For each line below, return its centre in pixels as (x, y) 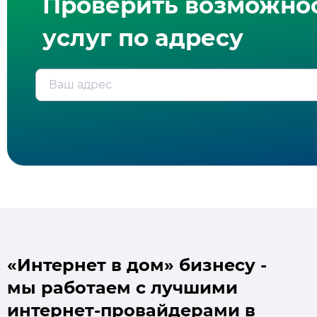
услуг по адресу (143, 38)
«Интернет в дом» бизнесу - (137, 265)
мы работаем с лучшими (122, 288)
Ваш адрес (77, 85)
